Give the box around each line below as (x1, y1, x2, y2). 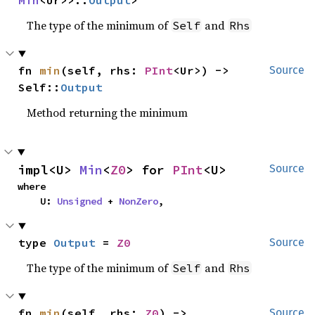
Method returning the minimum (27, 105, 188, 120)
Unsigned (57, 195, 102, 207)
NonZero (119, 195, 158, 207)
